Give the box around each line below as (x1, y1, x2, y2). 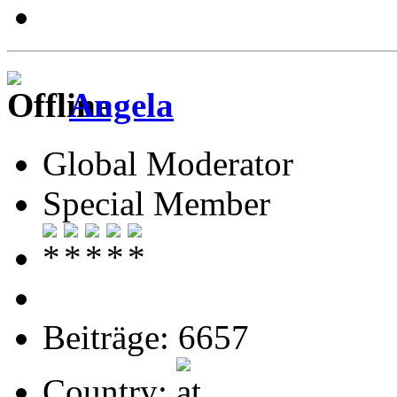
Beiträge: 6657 (43, 318, 249, 357)
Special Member (43, 184, 270, 223)
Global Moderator (43, 144, 293, 183)
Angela (69, 85, 174, 124)
